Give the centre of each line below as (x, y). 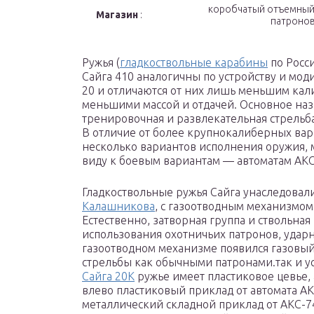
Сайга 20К (108, 277)
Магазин (117, 15)
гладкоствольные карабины (194, 63)
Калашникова (118, 206)
